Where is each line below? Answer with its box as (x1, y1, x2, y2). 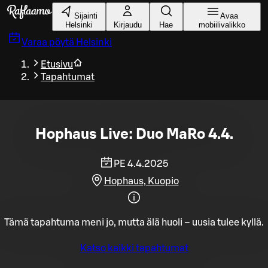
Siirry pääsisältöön (2, 3, 84, 13)
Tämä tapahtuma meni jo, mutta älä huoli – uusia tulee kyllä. (4, 217, 264, 227)
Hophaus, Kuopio (103, 176, 179, 186)
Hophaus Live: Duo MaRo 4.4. (35, 127, 233, 142)
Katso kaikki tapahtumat (80, 243, 188, 253)
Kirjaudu (113, 20, 142, 29)
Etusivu (41, 60, 73, 69)
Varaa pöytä (22, 38, 74, 47)
